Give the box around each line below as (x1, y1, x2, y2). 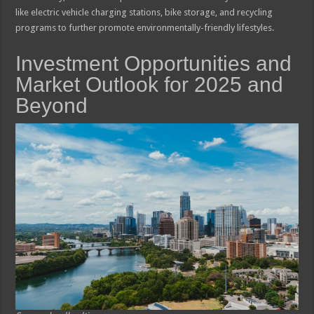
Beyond (15, 93, 88, 117)
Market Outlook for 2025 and (15, 72, 284, 96)
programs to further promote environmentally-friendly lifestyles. (15, 22, 275, 33)
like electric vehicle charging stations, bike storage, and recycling (15, 6, 273, 18)
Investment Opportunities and (15, 51, 292, 75)
